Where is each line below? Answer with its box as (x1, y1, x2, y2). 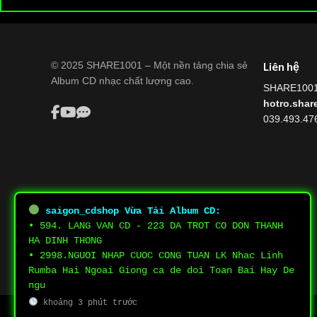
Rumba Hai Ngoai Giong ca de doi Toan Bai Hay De (28, 265, 294, 276)
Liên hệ (263, 59, 299, 73)
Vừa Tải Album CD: (118, 205, 221, 217)
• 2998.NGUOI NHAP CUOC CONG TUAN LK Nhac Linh (28, 250, 283, 261)
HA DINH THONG (28, 235, 102, 246)
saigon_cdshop (45, 205, 119, 217)
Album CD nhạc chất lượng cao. (51, 74, 194, 86)
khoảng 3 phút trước (38, 298, 137, 308)
